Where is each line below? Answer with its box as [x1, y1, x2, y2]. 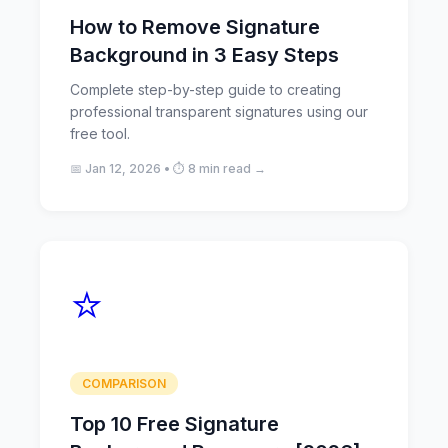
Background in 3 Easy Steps [70, 43, 339, 67]
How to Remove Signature [70, 15, 320, 39]
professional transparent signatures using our [70, 103, 368, 120]
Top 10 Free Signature [70, 412, 279, 436]
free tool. [70, 125, 130, 142]
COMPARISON [82, 376, 166, 391]
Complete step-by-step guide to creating [70, 81, 341, 98]
